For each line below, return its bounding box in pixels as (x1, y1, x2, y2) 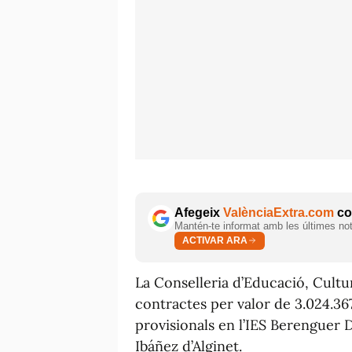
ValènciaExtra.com (223, 205, 334, 219)
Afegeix (174, 205, 223, 219)
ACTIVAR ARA (182, 235, 247, 247)
